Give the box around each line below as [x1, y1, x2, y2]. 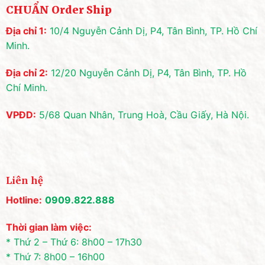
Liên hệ [5, 174, 43, 186]
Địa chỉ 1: [5, 25, 47, 37]
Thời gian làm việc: [5, 221, 92, 233]
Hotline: [5, 193, 42, 206]
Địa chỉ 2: [5, 66, 48, 79]
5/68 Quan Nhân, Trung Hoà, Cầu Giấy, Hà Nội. [38, 108, 249, 121]
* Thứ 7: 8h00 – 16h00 [5, 250, 105, 263]
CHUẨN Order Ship [5, 3, 112, 17]
